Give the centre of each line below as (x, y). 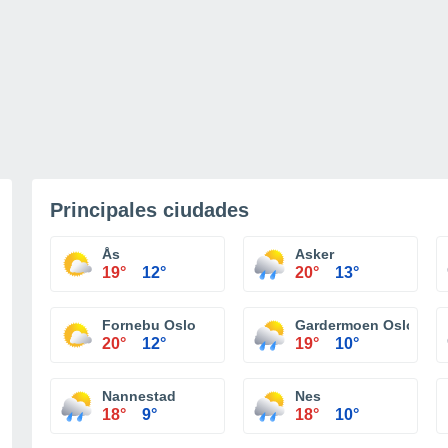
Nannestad (139, 396)
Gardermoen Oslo (355, 325)
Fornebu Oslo (149, 325)
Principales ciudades (149, 210)
